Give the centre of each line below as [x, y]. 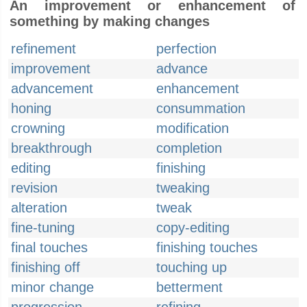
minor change [52, 287]
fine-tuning [43, 228]
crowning [38, 128]
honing [31, 108]
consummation [201, 108]
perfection [186, 49]
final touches [49, 247]
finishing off [46, 267]
